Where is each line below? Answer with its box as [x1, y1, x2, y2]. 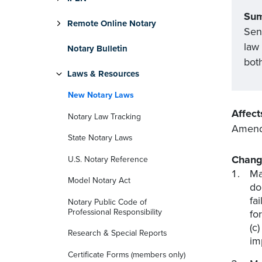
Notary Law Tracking [68, 111, 141, 122]
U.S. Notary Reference [68, 154, 148, 164]
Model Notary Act [68, 175, 130, 186]
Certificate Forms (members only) [68, 249, 185, 260]
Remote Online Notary [67, 18, 156, 29]
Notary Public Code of [68, 196, 147, 207]
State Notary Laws [68, 133, 132, 143]
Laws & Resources [67, 68, 139, 79]
